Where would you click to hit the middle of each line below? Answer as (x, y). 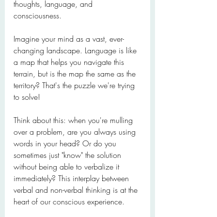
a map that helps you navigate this (70, 62)
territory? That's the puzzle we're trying (75, 85)
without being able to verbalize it (68, 167)
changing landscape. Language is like (76, 50)
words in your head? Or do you (66, 143)
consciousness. (38, 15)
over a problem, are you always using (76, 132)
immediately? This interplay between (72, 178)
